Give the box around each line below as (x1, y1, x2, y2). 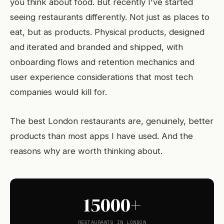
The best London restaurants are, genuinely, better (10, 116, 213, 126)
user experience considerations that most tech (10, 72, 193, 82)
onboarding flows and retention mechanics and (10, 57, 194, 67)
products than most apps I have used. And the (10, 131, 193, 141)
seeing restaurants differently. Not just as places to (10, 12, 209, 22)
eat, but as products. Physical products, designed (10, 27, 204, 37)
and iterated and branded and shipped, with (10, 42, 183, 52)
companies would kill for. (10, 87, 107, 97)
